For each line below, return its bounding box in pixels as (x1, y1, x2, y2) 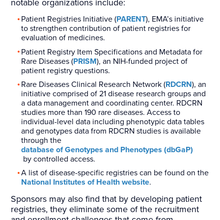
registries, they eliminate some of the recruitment (11, 204, 199, 215)
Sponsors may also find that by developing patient (11, 193, 202, 205)
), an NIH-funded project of (97, 56, 188, 66)
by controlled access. (21, 154, 100, 164)
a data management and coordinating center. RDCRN (21, 98, 203, 108)
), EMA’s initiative (146, 14, 204, 25)
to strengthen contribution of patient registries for (21, 24, 191, 34)
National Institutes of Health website (21, 177, 150, 188)
